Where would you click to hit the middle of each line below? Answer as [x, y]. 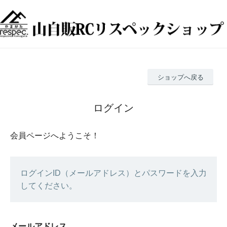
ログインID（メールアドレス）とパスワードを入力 [113, 173]
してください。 [49, 186]
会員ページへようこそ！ [55, 136]
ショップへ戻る [180, 77]
